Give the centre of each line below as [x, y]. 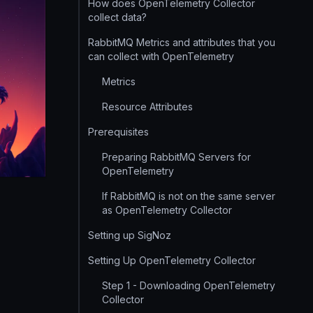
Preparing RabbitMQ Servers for [176, 157]
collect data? [117, 17]
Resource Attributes [147, 107]
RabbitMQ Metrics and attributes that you [182, 42]
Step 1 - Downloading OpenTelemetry [189, 285]
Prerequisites [118, 132]
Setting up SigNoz [130, 235]
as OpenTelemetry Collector [167, 210]
